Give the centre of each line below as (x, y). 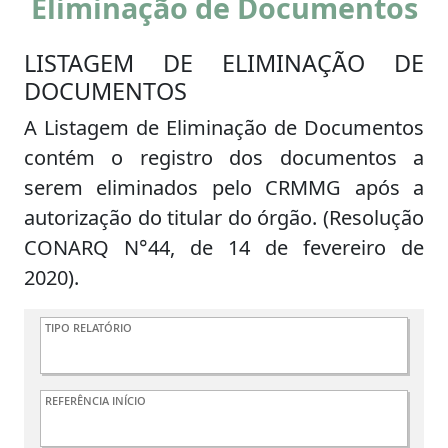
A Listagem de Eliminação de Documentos (224, 128)
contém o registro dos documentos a (224, 158)
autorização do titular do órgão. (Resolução (224, 218)
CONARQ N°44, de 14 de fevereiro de (224, 248)
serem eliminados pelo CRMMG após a (224, 188)
